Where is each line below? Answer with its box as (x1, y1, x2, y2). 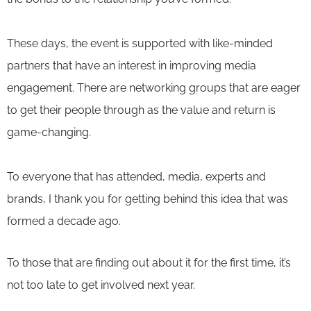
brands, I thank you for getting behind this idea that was (7, 192, 288, 205)
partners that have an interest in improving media (7, 58, 256, 72)
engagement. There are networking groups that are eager (7, 81, 301, 94)
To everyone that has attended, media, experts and (7, 169, 266, 183)
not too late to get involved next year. (7, 278, 195, 292)
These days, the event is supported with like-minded (7, 36, 273, 50)
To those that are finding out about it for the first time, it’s (7, 255, 291, 269)
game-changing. (7, 125, 91, 139)
